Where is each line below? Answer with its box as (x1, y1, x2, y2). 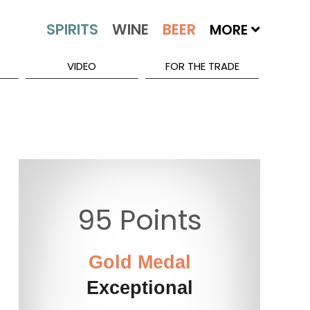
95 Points (77, 201, 202, 240)
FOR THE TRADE (165, 59, 239, 73)
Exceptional (86, 277, 193, 299)
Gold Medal (88, 252, 191, 273)
